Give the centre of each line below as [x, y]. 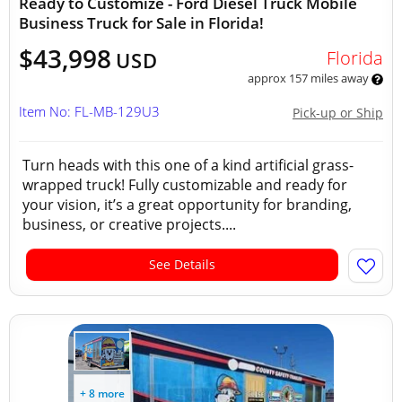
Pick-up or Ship [338, 113]
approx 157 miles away [309, 78]
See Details [182, 264]
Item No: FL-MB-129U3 [89, 111]
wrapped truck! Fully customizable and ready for [185, 185]
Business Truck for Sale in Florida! [141, 23]
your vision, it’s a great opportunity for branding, [187, 205]
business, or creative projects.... [129, 224]
